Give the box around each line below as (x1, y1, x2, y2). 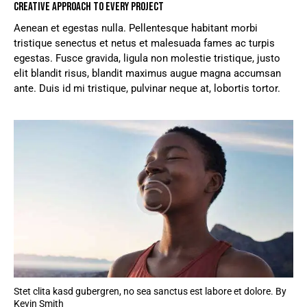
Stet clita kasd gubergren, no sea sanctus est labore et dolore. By (14, 285, 286, 297)
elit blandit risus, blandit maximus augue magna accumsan (14, 67, 281, 80)
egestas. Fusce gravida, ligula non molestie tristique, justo (14, 52, 280, 65)
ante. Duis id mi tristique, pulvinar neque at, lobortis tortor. (14, 82, 280, 95)
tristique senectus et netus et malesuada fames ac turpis (14, 37, 275, 50)
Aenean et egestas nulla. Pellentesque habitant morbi (14, 22, 258, 35)
